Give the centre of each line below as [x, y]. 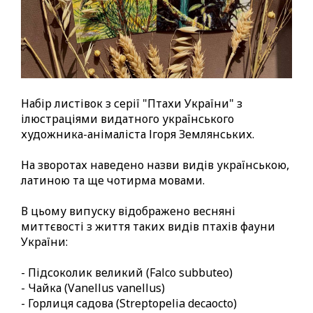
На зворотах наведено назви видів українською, [155, 165]
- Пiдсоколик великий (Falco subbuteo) [127, 273]
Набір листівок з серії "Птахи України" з [132, 104]
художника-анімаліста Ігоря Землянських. [138, 134]
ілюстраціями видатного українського [128, 119]
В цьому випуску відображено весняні [128, 211]
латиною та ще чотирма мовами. [113, 181]
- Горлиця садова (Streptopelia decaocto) [129, 304]
